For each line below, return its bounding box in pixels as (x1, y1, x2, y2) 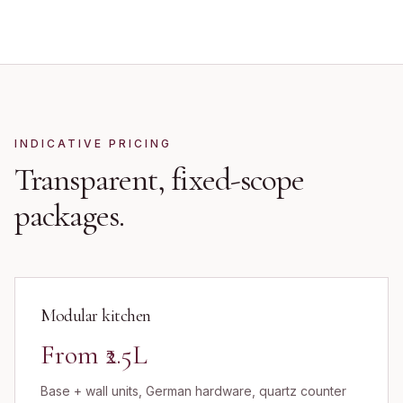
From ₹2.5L (40, 338, 148, 372)
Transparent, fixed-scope (14, 160, 305, 199)
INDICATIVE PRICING (14, 137, 172, 150)
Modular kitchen (40, 305, 151, 327)
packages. (14, 196, 124, 235)
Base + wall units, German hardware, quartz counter (40, 383, 346, 399)
